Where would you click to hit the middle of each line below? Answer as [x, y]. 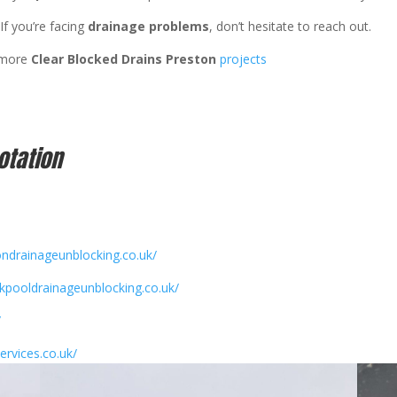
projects [244, 58]
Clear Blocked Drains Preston [124, 58]
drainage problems [149, 26]
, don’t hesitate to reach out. [291, 26]
